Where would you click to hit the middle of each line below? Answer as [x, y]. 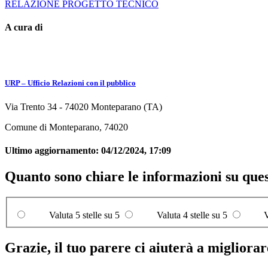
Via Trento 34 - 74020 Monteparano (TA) [83, 106]
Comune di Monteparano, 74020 [66, 127]
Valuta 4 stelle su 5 [192, 215]
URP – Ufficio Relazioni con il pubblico [70, 83]
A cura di [24, 28]
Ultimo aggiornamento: [53, 150]
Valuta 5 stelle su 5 [84, 215]
